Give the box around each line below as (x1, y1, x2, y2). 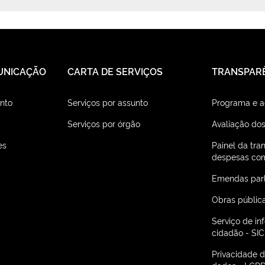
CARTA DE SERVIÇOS (67, 64, 163, 78)
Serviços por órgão (67, 118, 140, 130)
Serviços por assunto (67, 96, 148, 108)
